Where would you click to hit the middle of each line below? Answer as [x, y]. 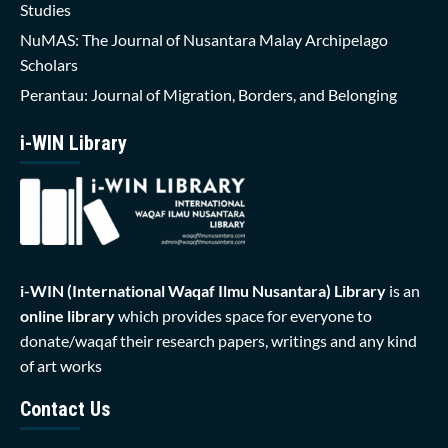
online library [67, 316]
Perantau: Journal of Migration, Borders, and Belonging [208, 95]
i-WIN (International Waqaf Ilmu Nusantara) [175, 291]
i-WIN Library [73, 143]
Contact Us [65, 409]
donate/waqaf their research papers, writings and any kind [218, 341]
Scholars [49, 65]
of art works [61, 366]
